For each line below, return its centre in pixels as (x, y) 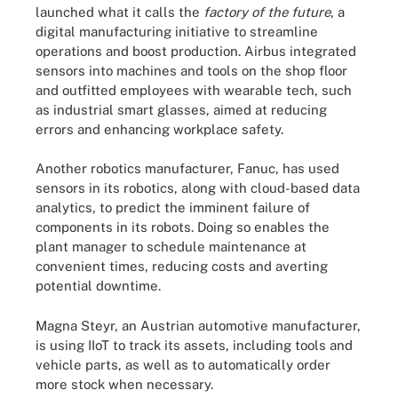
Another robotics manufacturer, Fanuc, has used (187, 168)
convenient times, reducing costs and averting (182, 266)
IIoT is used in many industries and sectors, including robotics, (202, 390)
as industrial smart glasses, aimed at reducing (181, 109)
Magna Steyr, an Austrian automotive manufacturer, (198, 325)
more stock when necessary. (124, 384)
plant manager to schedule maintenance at (171, 247)
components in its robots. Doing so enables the (183, 227)
